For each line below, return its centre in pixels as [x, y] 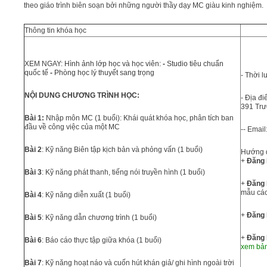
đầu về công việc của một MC [72, 127]
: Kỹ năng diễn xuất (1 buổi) [86, 195]
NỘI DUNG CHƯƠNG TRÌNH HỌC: [82, 95]
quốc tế [36, 72]
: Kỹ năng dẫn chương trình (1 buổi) [99, 217]
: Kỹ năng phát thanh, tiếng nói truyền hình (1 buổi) [123, 172]
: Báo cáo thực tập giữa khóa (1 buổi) [102, 240]
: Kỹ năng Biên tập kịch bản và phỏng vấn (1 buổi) [122, 149]
